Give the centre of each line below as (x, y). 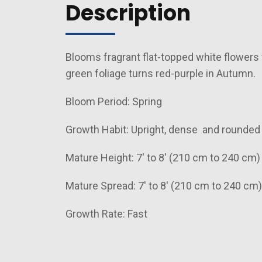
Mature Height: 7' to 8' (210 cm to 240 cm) (163, 157)
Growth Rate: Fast (106, 213)
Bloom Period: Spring (115, 101)
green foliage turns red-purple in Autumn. (161, 73)
